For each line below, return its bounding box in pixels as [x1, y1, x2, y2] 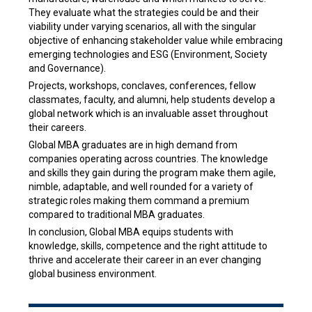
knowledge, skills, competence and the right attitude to [28, 240, 267, 252]
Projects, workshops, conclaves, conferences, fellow [28, 80, 256, 92]
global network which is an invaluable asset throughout [28, 108, 268, 120]
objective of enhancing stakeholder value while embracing [28, 35, 283, 47]
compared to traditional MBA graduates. [28, 209, 205, 221]
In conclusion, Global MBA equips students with [28, 226, 233, 238]
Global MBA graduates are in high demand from [28, 139, 237, 151]
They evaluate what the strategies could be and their [28, 7, 259, 19]
